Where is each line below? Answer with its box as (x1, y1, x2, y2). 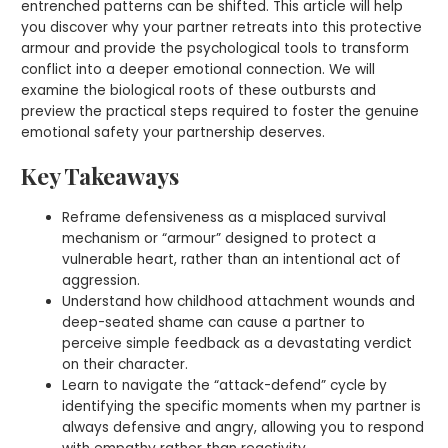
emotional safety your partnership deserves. (21, 122, 326, 142)
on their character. (62, 355, 189, 375)
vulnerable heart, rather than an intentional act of (62, 250, 402, 270)
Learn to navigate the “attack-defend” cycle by (62, 376, 388, 396)
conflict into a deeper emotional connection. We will (21, 59, 376, 79)
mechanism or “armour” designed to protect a (62, 229, 377, 249)
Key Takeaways (21, 160, 180, 192)
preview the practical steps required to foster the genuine (21, 101, 420, 121)
